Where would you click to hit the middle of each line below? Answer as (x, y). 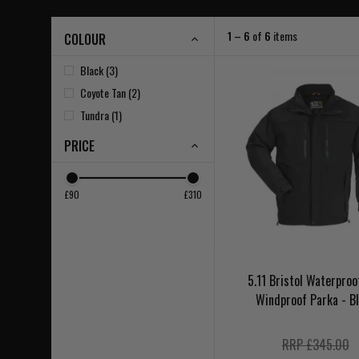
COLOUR (85, 39)
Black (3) (99, 70)
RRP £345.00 (315, 345)
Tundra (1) (101, 115)
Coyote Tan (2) (110, 93)
